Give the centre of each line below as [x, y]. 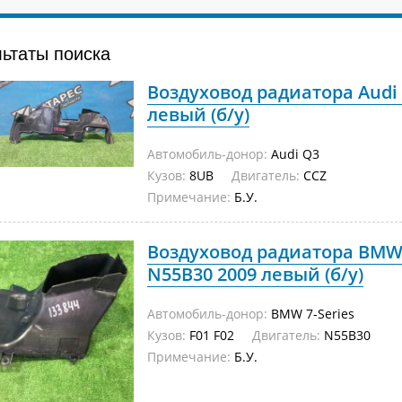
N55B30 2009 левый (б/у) [255, 274]
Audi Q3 [293, 154]
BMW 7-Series [311, 314]
